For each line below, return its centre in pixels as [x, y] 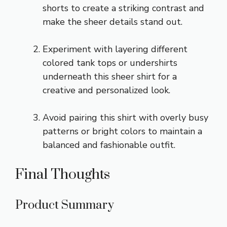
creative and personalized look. [106, 90]
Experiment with [79, 49]
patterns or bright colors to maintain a [122, 131]
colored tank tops [79, 63]
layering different [151, 49]
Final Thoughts [63, 174]
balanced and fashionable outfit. [109, 145]
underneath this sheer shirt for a [110, 76]
